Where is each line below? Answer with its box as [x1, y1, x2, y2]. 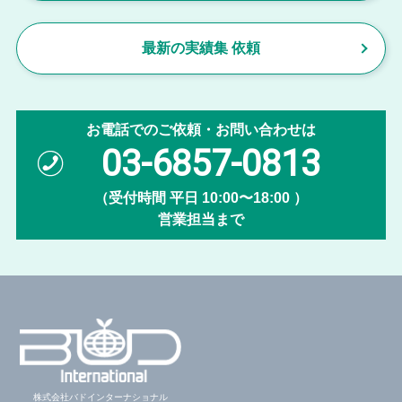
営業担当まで [158, 211, 244, 227]
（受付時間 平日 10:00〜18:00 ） [94, 189, 308, 205]
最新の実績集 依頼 [142, 39, 260, 56]
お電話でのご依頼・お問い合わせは [86, 121, 316, 137]
